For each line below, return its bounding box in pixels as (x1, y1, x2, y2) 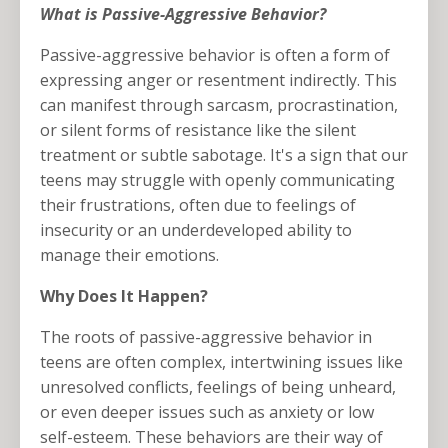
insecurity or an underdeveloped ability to (40, 219, 352, 242)
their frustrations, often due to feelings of (40, 194, 356, 217)
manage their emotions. (40, 244, 219, 267)
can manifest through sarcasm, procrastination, (40, 94, 398, 117)
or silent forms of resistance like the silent (40, 119, 356, 142)
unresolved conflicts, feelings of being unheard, (40, 376, 396, 399)
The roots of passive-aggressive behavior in (40, 326, 372, 349)
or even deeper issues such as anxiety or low (40, 401, 374, 424)
